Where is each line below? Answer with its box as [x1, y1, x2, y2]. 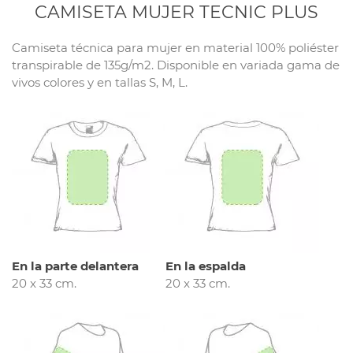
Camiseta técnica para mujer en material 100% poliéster [12, 39, 339, 55]
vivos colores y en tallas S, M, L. [12, 74, 188, 90]
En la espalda [165, 258, 246, 273]
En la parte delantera [12, 258, 139, 273]
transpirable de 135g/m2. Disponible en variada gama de [12, 57, 340, 72]
